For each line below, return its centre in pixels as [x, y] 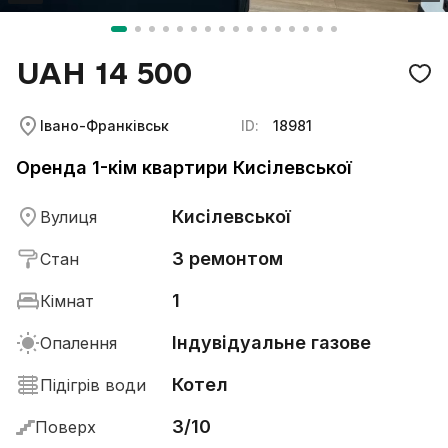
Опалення [78, 343]
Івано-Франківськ [105, 125]
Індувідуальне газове [272, 342]
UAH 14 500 [104, 72]
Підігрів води [93, 385]
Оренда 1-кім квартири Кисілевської [184, 167]
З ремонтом [228, 258]
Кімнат [67, 301]
